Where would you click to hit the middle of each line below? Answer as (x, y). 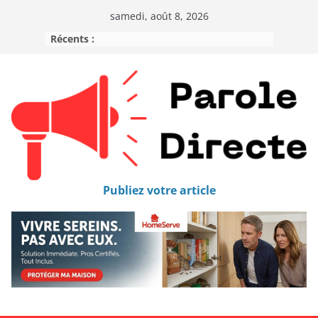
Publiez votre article (159, 190)
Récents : (72, 39)
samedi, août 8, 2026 (159, 16)
